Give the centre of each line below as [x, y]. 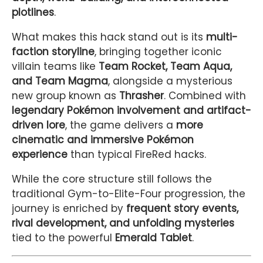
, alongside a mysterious [170, 81]
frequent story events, [182, 209]
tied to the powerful [63, 238]
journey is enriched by [69, 209]
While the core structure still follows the [112, 179]
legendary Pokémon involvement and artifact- [131, 111]
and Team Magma [60, 81]
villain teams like [55, 67]
